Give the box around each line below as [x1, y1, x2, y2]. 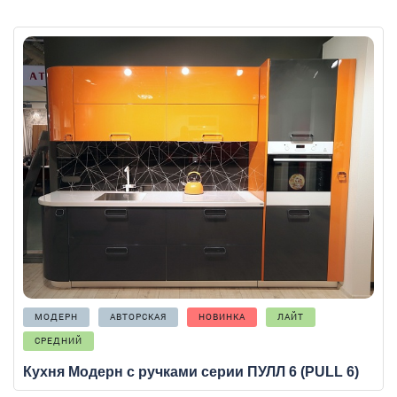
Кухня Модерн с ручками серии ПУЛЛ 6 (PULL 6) [23, 364, 359, 380]
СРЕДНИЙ [35, 335, 82, 347]
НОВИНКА [198, 311, 245, 323]
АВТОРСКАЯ [110, 311, 167, 323]
